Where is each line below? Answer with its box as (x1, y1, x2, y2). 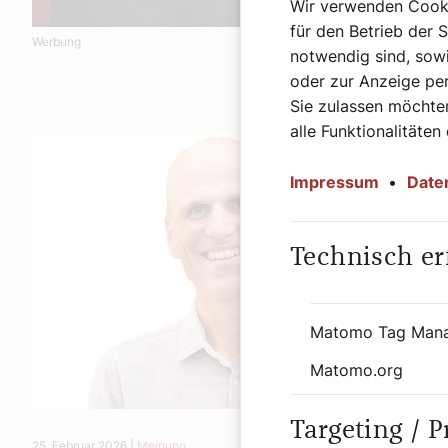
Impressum (290, 171, 379, 192)
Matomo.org (310, 359, 403, 380)
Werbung (32, 33, 81, 49)
